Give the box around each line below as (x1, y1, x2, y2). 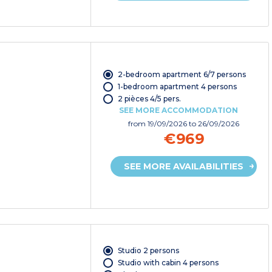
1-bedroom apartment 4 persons (117, 82, 237, 92)
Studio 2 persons (117, 245, 179, 255)
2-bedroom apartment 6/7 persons (117, 70, 246, 80)
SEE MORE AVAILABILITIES (124, 161, 244, 172)
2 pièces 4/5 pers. (117, 94, 181, 104)
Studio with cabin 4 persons (117, 257, 219, 267)
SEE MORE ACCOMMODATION (118, 106, 238, 115)
